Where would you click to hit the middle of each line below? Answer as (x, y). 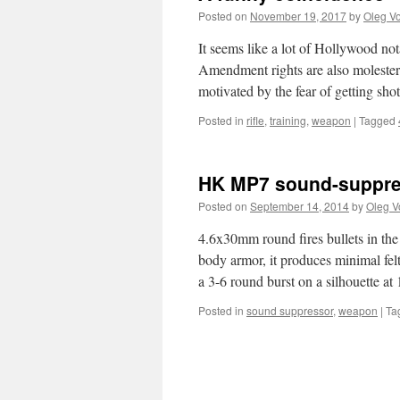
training (288, 120)
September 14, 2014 (300, 206)
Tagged (377, 120)
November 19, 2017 (298, 16)
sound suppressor (290, 310)
